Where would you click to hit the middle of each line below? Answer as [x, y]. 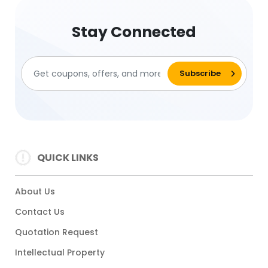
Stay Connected [134, 32]
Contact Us [40, 212]
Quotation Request [57, 232]
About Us [35, 192]
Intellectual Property [60, 253]
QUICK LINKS [68, 157]
